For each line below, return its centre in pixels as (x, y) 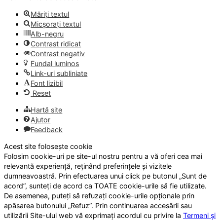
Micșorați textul (56, 24)
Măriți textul (50, 14)
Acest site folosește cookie (48, 147)
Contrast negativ (58, 53)
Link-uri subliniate (59, 73)
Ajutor (41, 120)
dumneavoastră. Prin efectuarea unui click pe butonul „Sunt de (105, 176)
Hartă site (47, 110)
